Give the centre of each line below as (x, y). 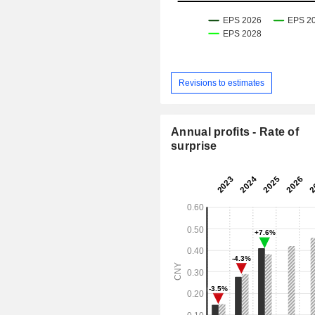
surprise (194, 146)
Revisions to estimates (222, 83)
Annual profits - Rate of (235, 132)
